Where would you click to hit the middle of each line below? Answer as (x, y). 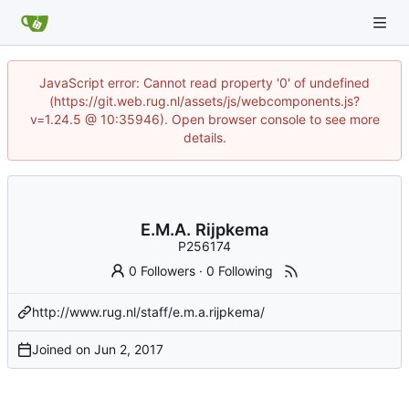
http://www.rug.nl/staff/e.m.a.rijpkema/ (148, 311)
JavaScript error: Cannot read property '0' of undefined (204, 83)
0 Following (240, 270)
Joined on (63, 349)
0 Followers (163, 270)
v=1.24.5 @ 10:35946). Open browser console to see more (204, 119)
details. (204, 137)
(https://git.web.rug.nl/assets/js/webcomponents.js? (204, 101)
